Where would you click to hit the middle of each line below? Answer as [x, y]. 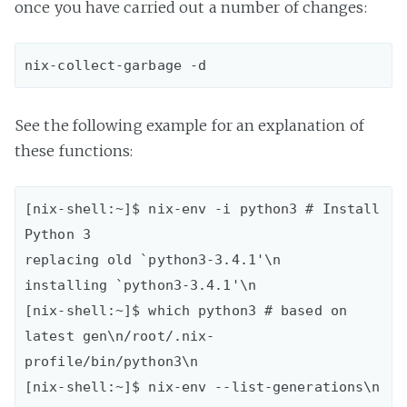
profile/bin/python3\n [112, 361]
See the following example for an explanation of [189, 125]
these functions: [74, 150]
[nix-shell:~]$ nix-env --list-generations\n [203, 387]
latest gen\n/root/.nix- [120, 336]
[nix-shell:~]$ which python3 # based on [186, 310]
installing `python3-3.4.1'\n [140, 285]
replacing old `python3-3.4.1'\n [153, 259]
